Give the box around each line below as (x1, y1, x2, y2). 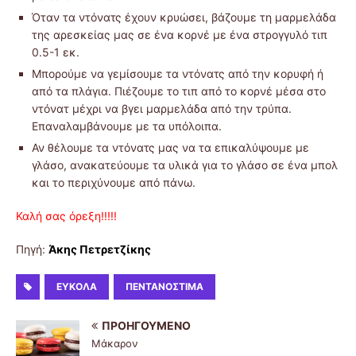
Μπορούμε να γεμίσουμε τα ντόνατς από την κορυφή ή (32, 67, 323, 81)
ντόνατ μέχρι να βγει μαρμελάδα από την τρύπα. (32, 102, 292, 116)
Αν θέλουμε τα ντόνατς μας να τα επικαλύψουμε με (32, 141, 309, 155)
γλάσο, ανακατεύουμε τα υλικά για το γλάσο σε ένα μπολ (32, 158, 338, 172)
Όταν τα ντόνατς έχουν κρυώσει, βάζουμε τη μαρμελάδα (32, 10, 336, 25)
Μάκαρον (91, 337, 138, 350)
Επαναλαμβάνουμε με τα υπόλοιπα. (32, 119, 222, 133)
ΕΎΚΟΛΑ (56, 281, 97, 293)
